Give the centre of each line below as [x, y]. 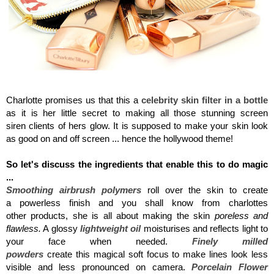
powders [25, 254]
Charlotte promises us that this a [74, 100]
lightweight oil [111, 228]
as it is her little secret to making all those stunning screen [137, 113]
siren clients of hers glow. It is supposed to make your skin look [137, 125]
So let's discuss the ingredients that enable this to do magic [137, 164]
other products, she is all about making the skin [110, 215]
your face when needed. [99, 241]
